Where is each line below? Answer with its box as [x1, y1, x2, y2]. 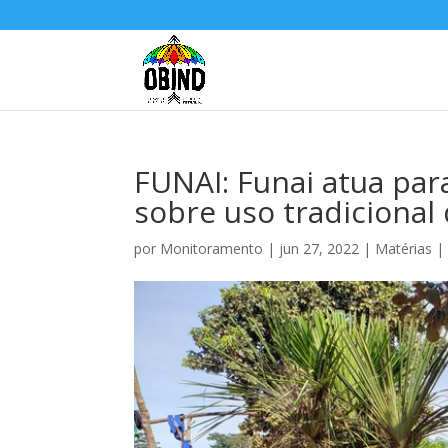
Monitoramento [160, 239, 264, 258]
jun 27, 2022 [279, 239, 360, 258]
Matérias [375, 239, 433, 258]
